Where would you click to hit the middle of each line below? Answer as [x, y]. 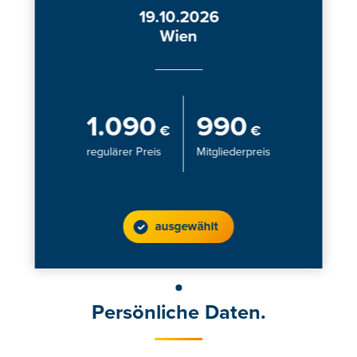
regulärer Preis [124, 151]
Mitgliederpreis [233, 151]
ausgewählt [186, 226]
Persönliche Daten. [178, 313]
